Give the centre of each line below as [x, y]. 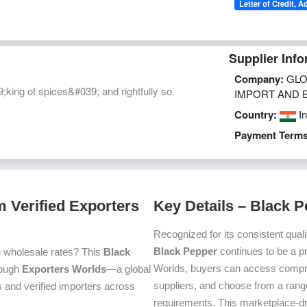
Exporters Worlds [64, 269]
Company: [259, 79]
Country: [255, 115]
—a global [128, 269]
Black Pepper [185, 251]
